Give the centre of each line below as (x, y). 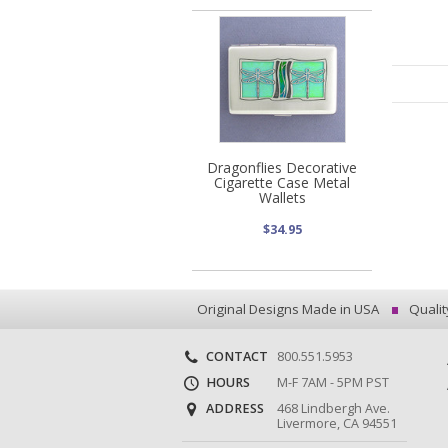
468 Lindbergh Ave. (333, 409)
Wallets (282, 197)
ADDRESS (233, 409)
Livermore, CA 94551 (336, 424)
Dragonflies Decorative (282, 167)
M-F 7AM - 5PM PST (332, 383)
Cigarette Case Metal (282, 182)
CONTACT (235, 356)
